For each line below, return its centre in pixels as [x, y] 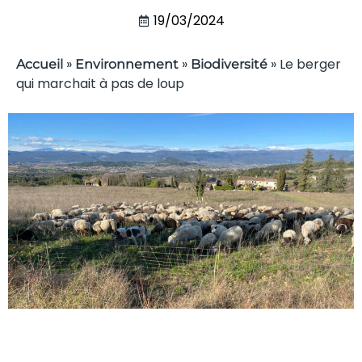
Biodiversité [229, 64]
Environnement [127, 64]
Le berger [310, 64]
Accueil [40, 64]
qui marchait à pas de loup [100, 84]
